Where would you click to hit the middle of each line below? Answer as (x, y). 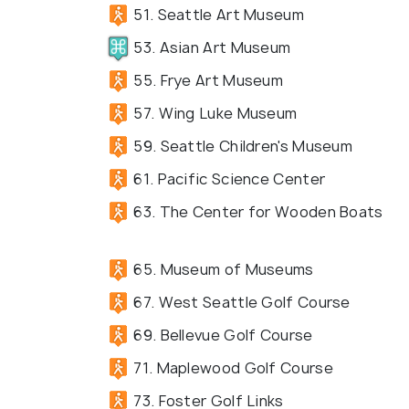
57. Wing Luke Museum (214, 113)
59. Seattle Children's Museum (241, 146)
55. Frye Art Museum (206, 80)
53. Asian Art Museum (210, 47)
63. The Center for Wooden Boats (257, 211)
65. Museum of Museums (222, 269)
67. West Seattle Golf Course (240, 302)
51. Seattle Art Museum (217, 14)
